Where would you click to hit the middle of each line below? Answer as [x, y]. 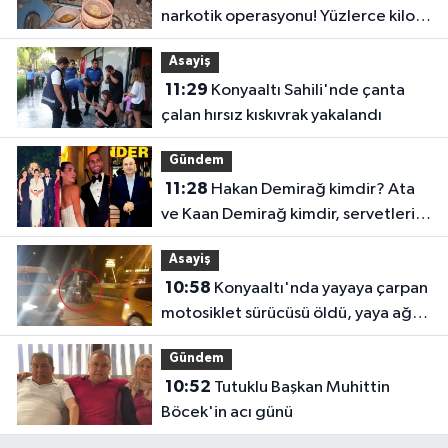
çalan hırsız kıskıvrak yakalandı [271, 115]
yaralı [180, 338]
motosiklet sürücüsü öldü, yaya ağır [291, 313]
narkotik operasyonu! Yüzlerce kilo [287, 16]
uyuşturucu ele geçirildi [248, 41]
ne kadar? [197, 239]
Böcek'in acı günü [226, 412]
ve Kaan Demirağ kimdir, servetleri [287, 214]
